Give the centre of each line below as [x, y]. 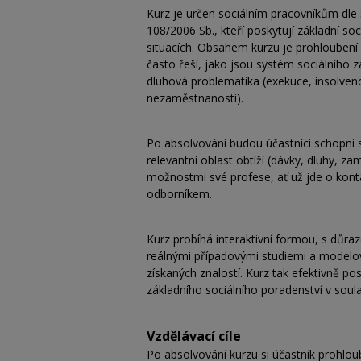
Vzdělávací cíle [194, 336]
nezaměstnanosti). [195, 98]
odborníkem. [179, 193]
